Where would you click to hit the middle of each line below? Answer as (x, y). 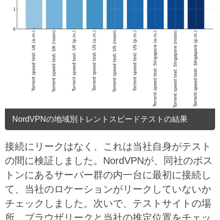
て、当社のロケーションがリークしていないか (108, 189)
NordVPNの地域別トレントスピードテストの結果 (100, 119)
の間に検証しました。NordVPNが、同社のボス (109, 161)
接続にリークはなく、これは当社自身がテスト (108, 147)
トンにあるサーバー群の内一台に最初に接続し (108, 175)
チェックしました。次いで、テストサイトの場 (108, 204)
